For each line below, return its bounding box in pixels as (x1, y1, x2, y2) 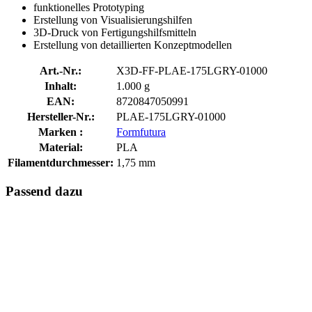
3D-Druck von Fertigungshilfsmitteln (33, 26, 196, 38)
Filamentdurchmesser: (8, 156, 114, 169)
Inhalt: (45, 79, 77, 92)
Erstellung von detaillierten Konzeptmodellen (33, 38, 232, 51)
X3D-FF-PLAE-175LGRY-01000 (116, 64, 267, 77)
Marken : (38, 125, 83, 138)
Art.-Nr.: (40, 64, 81, 77)
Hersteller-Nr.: (26, 110, 95, 123)
